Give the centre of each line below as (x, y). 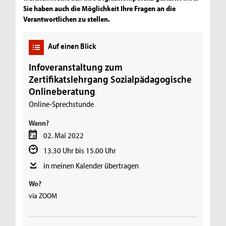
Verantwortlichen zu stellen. (67, 19)
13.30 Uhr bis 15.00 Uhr (79, 150)
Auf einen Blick (72, 46)
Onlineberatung (62, 91)
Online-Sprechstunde (62, 104)
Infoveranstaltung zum (76, 67)
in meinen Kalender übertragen (91, 165)
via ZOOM (43, 196)
